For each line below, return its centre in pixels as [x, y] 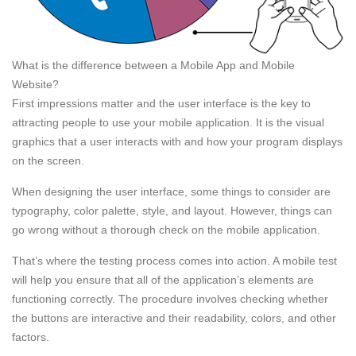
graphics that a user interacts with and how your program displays [177, 141]
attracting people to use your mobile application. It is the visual [168, 122]
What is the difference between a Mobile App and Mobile [153, 65]
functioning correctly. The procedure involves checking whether [170, 298]
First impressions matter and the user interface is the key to [161, 103]
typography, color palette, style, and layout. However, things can [172, 210]
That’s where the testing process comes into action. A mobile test [174, 260]
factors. [31, 337]
